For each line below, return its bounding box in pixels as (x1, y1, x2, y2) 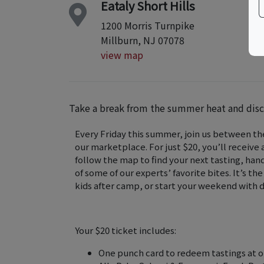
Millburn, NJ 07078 (101, 33, 184, 47)
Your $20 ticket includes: (75, 224, 176, 236)
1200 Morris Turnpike (101, 18, 194, 32)
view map (101, 48, 143, 62)
